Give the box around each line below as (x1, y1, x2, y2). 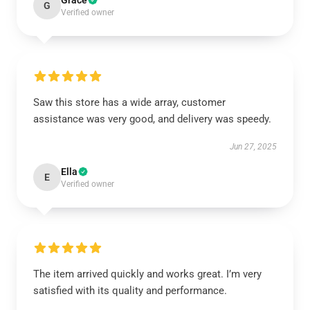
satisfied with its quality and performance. (33, 284, 230, 297)
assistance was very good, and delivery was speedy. (33, 113, 271, 125)
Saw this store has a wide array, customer (33, 96, 226, 109)
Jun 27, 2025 (230, 142, 277, 152)
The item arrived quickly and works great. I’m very (33, 268, 262, 280)
